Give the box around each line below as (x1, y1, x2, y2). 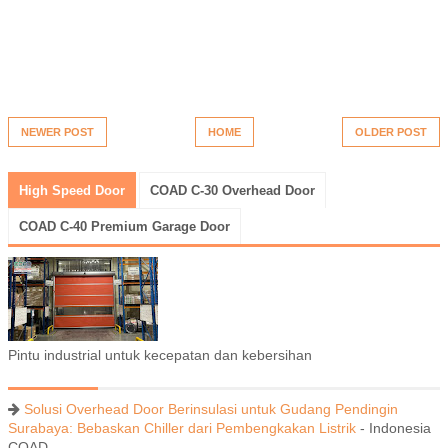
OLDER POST (355, 126, 427, 139)
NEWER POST (21, 126, 94, 139)
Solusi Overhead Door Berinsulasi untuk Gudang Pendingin (24, 401, 398, 418)
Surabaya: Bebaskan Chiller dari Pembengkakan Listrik (8, 420, 356, 437)
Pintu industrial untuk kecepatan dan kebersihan (8, 347, 312, 364)
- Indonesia (356, 420, 431, 437)
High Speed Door (19, 183, 125, 199)
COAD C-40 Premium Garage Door (19, 219, 230, 235)
